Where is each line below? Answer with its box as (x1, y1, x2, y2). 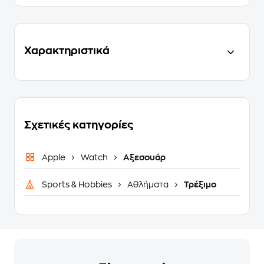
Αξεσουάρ (121, 153, 166, 162)
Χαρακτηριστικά (24, 45, 110, 57)
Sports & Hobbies (42, 180, 114, 189)
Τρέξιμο (182, 180, 216, 189)
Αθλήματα (126, 180, 170, 189)
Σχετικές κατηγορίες (24, 120, 133, 131)
